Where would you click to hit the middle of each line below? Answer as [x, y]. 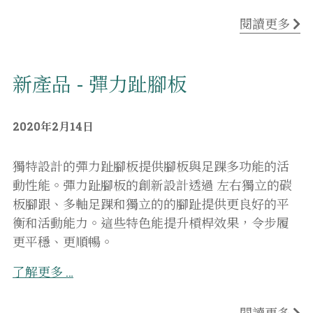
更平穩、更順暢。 [63, 241]
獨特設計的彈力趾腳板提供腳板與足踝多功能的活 [151, 166]
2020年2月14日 [53, 126]
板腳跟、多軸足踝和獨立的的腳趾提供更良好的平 [151, 204]
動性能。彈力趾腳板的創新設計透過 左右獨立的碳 [152, 185]
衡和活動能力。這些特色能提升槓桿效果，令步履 [151, 223]
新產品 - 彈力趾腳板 [100, 84]
